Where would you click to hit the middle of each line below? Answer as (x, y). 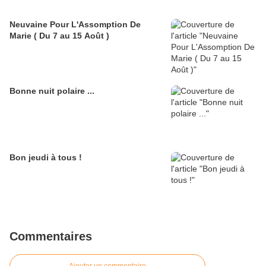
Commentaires (51, 237)
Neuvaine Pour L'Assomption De (75, 25)
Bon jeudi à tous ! (46, 158)
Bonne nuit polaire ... (52, 91)
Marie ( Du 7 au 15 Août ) (59, 36)
